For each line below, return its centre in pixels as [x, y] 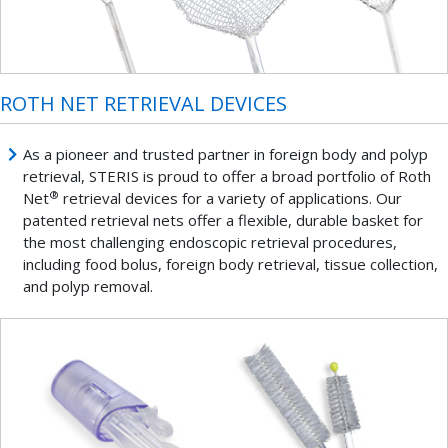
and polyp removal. [87, 286]
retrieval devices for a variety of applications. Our [230, 198]
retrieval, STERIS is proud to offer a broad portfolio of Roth [226, 176]
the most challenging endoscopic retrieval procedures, [209, 242]
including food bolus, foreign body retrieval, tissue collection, [230, 264]
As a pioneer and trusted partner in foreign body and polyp [225, 154]
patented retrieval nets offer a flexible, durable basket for [222, 220]
